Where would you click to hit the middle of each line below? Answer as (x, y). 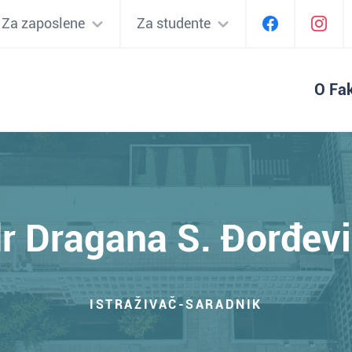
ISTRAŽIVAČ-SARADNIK (176, 304)
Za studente (174, 23)
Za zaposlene (43, 23)
